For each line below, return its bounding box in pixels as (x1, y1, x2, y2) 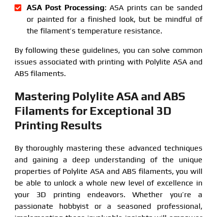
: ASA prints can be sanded (105, 2, 203, 12)
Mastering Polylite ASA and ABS (14, 89, 185, 103)
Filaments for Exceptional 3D (14, 104, 171, 117)
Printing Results (14, 118, 102, 132)
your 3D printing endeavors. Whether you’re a (14, 189, 203, 199)
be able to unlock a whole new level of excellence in (14, 178, 203, 187)
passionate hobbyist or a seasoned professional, (14, 201, 203, 211)
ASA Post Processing (26, 2, 105, 12)
